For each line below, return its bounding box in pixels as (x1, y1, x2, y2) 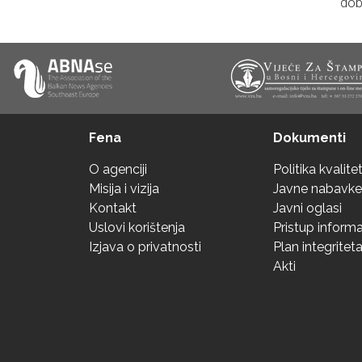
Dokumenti (273, 130, 346, 146)
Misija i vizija (89, 181, 159, 197)
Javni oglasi (273, 200, 342, 217)
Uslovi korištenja (89, 220, 185, 236)
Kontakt (89, 200, 137, 217)
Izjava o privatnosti (89, 239, 201, 255)
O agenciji (89, 162, 147, 178)
